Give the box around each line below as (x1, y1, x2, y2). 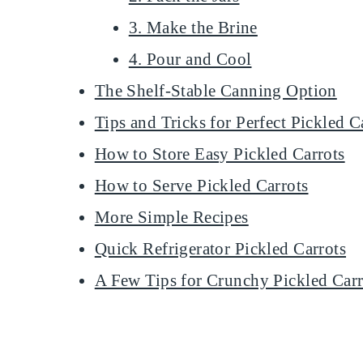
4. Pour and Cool (128, 49, 252, 69)
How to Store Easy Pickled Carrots (94, 143, 345, 164)
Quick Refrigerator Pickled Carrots (94, 238, 347, 258)
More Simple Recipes (94, 207, 249, 227)
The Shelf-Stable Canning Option (94, 80, 337, 100)
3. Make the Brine (128, 17, 258, 37)
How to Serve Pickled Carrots (94, 175, 309, 195)
